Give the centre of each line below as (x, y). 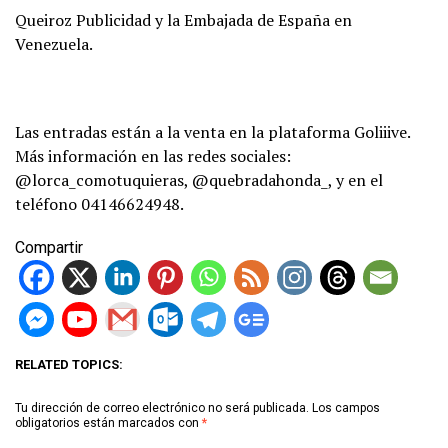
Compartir (49, 247)
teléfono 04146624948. (99, 203)
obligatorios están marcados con (108, 422)
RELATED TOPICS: (69, 364)
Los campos (346, 407)
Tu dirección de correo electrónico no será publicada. (162, 407)
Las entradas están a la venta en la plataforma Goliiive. (212, 131)
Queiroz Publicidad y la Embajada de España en (183, 19)
